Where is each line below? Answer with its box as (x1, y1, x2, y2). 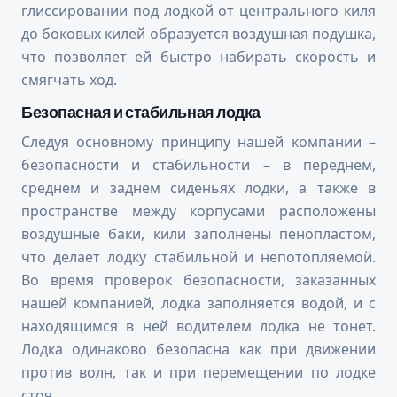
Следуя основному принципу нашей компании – (21, 132, 376, 152)
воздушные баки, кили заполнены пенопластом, (21, 224, 376, 245)
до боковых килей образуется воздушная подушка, (21, 24, 376, 44)
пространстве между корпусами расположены (21, 201, 376, 222)
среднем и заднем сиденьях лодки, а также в (21, 178, 376, 198)
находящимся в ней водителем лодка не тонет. (21, 316, 376, 337)
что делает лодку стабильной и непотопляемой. (21, 247, 376, 268)
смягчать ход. (21, 70, 117, 90)
